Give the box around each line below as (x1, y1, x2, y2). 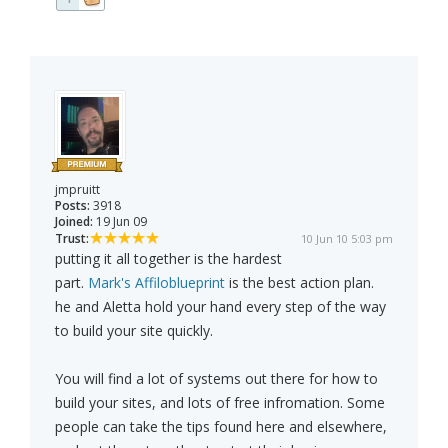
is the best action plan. (225, 273, 374, 293)
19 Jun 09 (93, 213, 147, 231)
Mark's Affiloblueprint (88, 273, 225, 293)
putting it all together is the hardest (55, 249, 282, 269)
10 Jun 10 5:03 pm (301, 231, 393, 247)
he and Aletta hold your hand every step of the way (55, 297, 386, 317)
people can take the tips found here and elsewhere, (55, 417, 387, 437)
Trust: (55, 230, 89, 248)
